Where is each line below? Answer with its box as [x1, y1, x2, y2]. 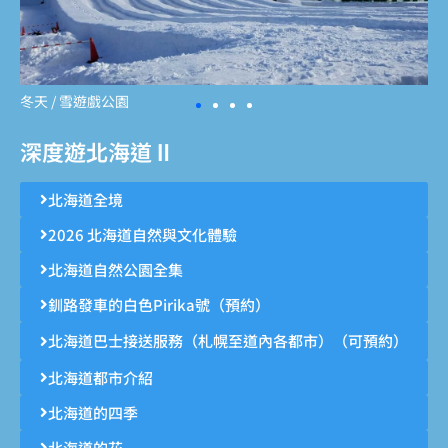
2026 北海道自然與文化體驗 [48, 224, 237, 246]
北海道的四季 [48, 402, 138, 424]
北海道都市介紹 [48, 367, 153, 389]
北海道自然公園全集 [48, 259, 183, 281]
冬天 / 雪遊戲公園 [20, 91, 129, 112]
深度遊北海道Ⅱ [20, 135, 174, 168]
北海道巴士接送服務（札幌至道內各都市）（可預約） [48, 330, 408, 352]
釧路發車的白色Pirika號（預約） [48, 294, 270, 316]
